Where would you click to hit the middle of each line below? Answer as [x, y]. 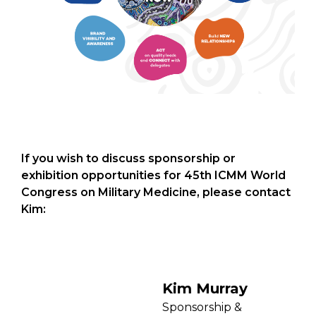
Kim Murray [205, 288]
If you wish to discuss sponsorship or [128, 159]
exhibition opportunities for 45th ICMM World [153, 176]
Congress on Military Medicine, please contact [156, 193]
